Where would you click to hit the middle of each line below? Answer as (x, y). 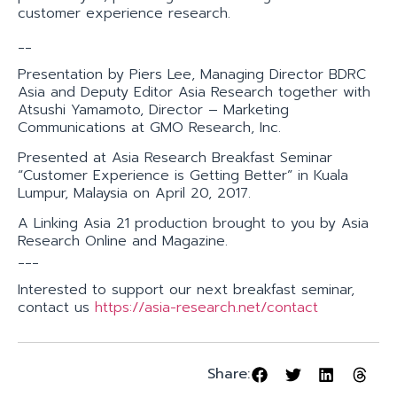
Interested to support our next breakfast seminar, (186, 289)
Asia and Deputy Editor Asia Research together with (194, 92)
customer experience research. (124, 13)
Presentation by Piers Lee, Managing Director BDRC (192, 74)
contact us (56, 307)
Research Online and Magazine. (123, 241)
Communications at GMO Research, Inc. (149, 127)
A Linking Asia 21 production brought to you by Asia (193, 224)
